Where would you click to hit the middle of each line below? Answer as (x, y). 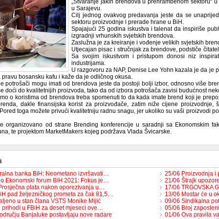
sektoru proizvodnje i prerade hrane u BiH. (128, 22)
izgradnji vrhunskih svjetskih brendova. (123, 36)
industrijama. (88, 63)
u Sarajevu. (87, 8)
